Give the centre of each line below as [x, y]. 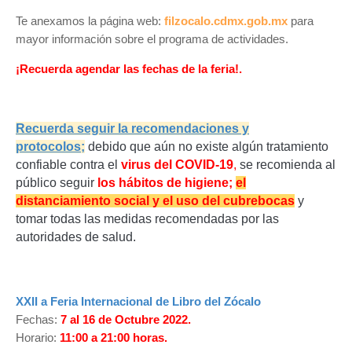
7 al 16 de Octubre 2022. [126, 319]
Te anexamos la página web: [90, 20]
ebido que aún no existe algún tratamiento [212, 146]
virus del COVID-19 [177, 164]
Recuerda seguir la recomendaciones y [132, 128]
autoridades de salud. [76, 236]
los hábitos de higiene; [165, 182]
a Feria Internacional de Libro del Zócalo [151, 301]
